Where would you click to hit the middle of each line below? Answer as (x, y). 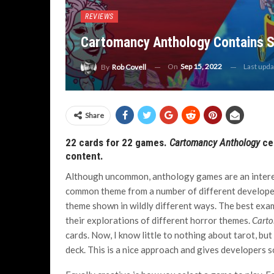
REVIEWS (99, 17)
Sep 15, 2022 (201, 67)
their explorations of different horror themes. (159, 220)
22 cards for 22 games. (117, 143)
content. (84, 156)
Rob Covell (129, 67)
